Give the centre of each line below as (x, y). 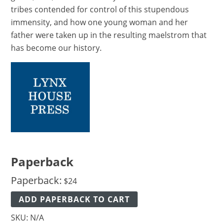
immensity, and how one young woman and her (100, 22)
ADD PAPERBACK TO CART (74, 200)
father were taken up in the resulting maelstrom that (109, 35)
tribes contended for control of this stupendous (100, 10)
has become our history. (56, 48)
